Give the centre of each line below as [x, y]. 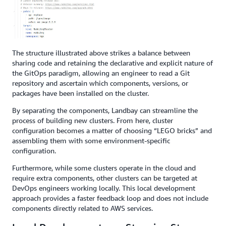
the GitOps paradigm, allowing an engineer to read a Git [101, 73]
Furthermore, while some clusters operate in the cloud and [104, 167]
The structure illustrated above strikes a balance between [101, 52]
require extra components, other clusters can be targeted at [105, 178]
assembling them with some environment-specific [91, 140]
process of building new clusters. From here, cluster [93, 120]
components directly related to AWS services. [82, 208]
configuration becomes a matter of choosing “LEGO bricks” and [112, 130]
